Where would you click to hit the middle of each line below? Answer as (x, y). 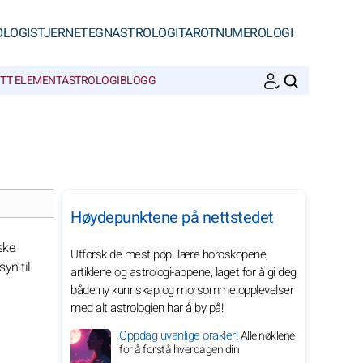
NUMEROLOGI (254, 33)
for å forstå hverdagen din (179, 350)
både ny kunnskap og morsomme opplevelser (182, 290)
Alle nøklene (267, 336)
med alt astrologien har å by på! (147, 308)
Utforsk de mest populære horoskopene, (169, 254)
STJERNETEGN (70, 33)
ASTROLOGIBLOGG (109, 81)
